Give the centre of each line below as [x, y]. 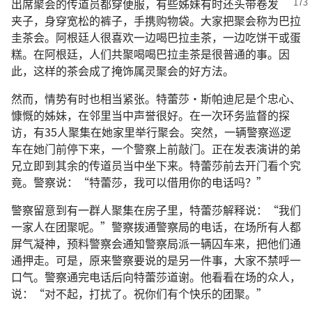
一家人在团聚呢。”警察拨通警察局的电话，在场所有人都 [156, 226]
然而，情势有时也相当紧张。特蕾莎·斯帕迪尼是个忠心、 [156, 98]
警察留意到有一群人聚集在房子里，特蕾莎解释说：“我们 [156, 210]
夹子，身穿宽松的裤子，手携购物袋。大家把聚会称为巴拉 [156, 20]
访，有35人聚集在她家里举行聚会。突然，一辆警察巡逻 [151, 132]
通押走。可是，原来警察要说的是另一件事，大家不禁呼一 [156, 260]
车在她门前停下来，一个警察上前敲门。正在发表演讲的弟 [156, 148]
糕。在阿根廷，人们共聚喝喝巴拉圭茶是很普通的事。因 [150, 54]
